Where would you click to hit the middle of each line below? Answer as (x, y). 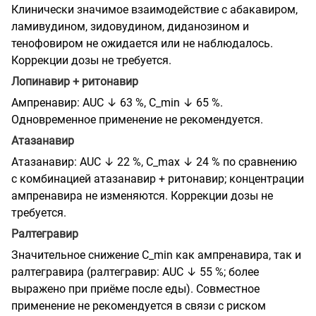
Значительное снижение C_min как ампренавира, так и (156, 255)
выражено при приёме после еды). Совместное (135, 288)
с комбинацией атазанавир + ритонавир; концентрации (158, 178)
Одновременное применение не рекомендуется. (137, 119)
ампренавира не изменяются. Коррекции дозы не (142, 195)
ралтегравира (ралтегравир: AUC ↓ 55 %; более (135, 272)
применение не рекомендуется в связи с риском (139, 305)
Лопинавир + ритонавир (75, 81)
